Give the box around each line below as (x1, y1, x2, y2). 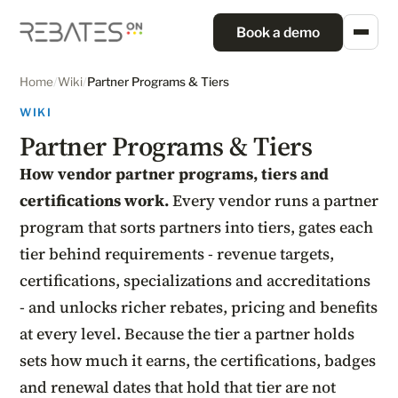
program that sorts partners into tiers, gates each (20, 216, 373, 238)
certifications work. (20, 189, 169, 211)
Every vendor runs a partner (169, 189, 378, 211)
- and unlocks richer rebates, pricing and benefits (20, 296, 378, 318)
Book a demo (236, 23, 320, 41)
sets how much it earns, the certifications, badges (20, 349, 376, 371)
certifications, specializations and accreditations (20, 269, 370, 291)
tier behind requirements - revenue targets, (20, 243, 334, 265)
